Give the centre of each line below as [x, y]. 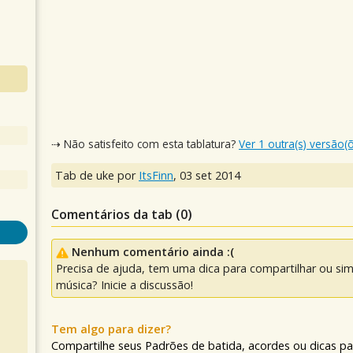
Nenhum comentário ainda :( [153, 252]
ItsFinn [156, 176]
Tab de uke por [97, 176]
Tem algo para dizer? [111, 329]
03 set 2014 [210, 176]
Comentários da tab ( [116, 215]
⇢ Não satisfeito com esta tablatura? [145, 143]
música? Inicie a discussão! [124, 285]
